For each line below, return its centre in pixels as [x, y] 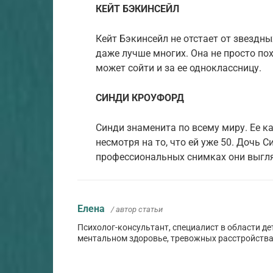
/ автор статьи [137, 209]
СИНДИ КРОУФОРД [140, 97]
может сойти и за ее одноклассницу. [179, 68]
